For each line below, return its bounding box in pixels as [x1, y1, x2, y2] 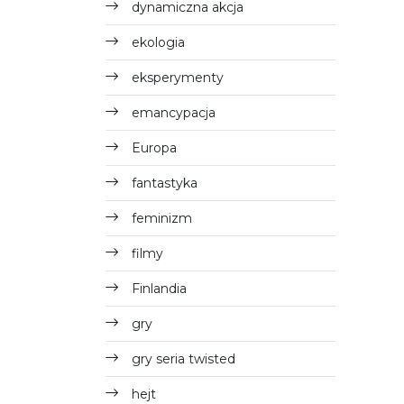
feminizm [132, 210, 192, 226]
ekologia [132, 34, 185, 50]
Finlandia [132, 280, 187, 297]
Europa [132, 140, 177, 156]
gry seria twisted [132, 351, 235, 367]
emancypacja [132, 105, 216, 121]
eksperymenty [132, 69, 224, 86]
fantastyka [132, 175, 197, 191]
